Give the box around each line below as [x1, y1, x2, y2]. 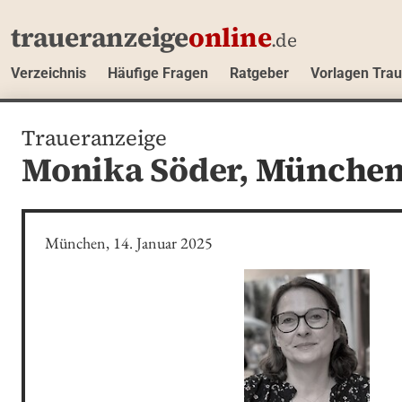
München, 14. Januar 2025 [45, 232, 214, 254]
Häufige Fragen [108, 64, 208, 82]
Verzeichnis [11, 64, 86, 82]
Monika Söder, [22, 147, 256, 193]
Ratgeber [230, 64, 289, 82]
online [188, 19, 272, 56]
